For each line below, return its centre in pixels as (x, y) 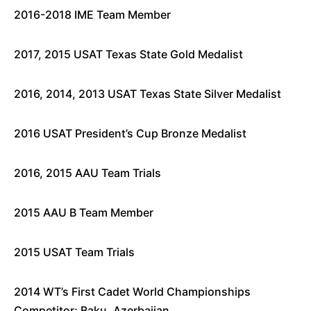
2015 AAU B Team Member (84, 212)
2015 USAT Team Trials (74, 252)
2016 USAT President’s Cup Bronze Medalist (130, 133)
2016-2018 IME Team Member (92, 15)
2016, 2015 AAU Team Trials (87, 173)
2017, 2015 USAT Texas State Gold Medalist (128, 54)
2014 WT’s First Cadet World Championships (132, 292)
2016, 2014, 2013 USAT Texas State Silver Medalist (148, 94)
